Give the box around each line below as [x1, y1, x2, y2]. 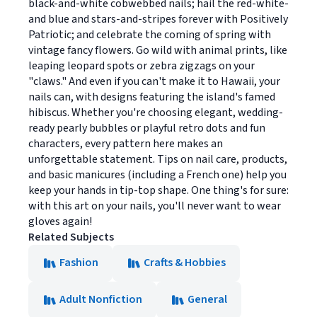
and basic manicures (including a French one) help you [28, 167, 287, 183]
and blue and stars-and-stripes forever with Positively [28, 11, 288, 27]
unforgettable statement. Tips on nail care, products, [28, 151, 287, 167]
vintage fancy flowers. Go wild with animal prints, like [28, 42, 287, 58]
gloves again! [28, 214, 92, 229]
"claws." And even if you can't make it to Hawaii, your [28, 74, 280, 89]
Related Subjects [28, 229, 114, 245]
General [188, 292, 227, 307]
